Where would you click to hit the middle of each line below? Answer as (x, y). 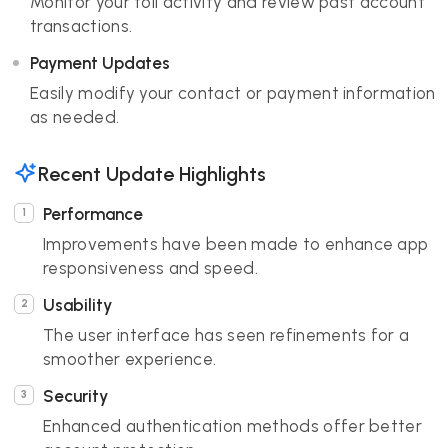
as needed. (75, 117)
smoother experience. (130, 359)
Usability (77, 305)
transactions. (81, 26)
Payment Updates (100, 63)
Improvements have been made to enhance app (236, 244)
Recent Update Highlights (152, 173)
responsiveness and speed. (151, 268)
